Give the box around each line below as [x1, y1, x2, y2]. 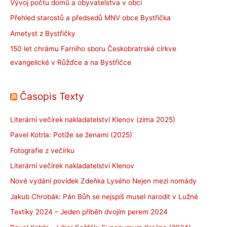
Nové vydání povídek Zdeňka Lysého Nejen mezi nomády [10, 177, 197, 185]
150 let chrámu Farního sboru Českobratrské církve [10, 45, 176, 53]
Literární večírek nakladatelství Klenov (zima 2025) [10, 115, 175, 124]
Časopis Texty [20, 90, 84, 102]
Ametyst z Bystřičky [10, 29, 75, 37]
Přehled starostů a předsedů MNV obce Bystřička [10, 14, 171, 22]
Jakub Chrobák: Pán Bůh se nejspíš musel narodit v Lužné [10, 192, 198, 201]
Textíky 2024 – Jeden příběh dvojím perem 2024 [10, 208, 168, 216]
